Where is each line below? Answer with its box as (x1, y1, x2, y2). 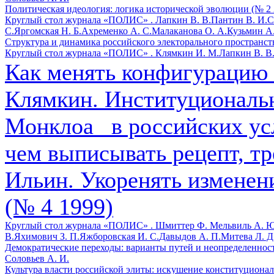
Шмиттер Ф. (155, 220, 210, 231)
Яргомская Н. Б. (14, 26, 81, 37)
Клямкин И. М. (155, 48, 219, 59)
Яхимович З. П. (14, 231, 80, 242)
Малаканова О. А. (152, 26, 227, 37)
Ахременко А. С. (81, 26, 152, 37)
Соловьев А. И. (5, 253, 69, 264)
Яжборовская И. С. (80, 231, 159, 242)
